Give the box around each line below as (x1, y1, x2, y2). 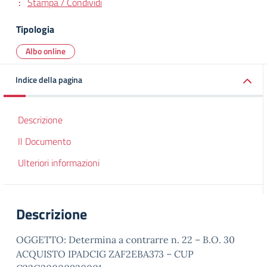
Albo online (26, 45, 66, 57)
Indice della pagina (15, 73, 82, 86)
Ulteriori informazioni (18, 156, 100, 170)
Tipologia (16, 22, 54, 36)
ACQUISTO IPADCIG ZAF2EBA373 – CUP (16, 248, 194, 260)
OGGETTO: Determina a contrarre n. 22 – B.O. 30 (16, 234, 235, 246)
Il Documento (18, 134, 71, 148)
